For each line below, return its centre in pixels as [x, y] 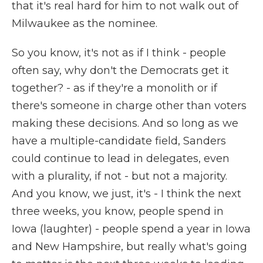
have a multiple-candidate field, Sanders [119, 141]
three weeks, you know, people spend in [118, 211]
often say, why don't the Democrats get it [120, 70]
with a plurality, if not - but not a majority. [119, 176]
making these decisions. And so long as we [125, 123]
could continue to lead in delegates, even [121, 159]
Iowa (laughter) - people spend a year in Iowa [131, 229]
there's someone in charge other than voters [129, 106]
